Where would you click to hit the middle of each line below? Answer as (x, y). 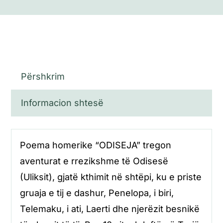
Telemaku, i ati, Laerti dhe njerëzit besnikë (110, 209)
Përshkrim (43, 77)
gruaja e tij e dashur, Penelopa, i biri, (97, 193)
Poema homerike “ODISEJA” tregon (95, 145)
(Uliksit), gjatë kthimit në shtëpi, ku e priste (111, 177)
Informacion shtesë (62, 103)
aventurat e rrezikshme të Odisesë (94, 161)
